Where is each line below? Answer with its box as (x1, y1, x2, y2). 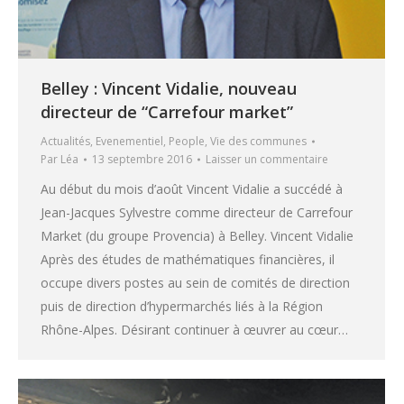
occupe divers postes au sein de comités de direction (41, 274, 350, 292)
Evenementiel (96, 133, 163, 150)
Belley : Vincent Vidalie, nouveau (41, 78, 297, 100)
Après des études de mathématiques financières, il (41, 251, 335, 269)
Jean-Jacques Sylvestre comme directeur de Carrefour (41, 204, 353, 222)
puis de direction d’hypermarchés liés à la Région (41, 298, 323, 316)
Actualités (41, 133, 90, 150)
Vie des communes (210, 133, 307, 150)
